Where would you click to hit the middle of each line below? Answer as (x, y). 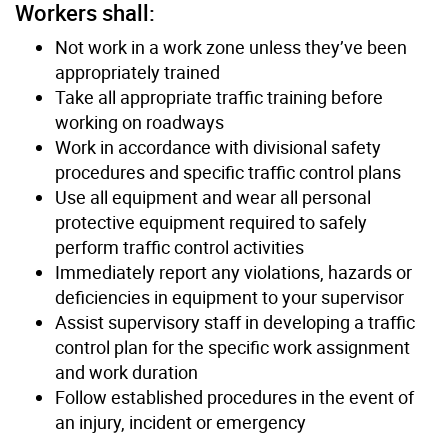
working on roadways (139, 121)
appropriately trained (137, 71)
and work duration (126, 371)
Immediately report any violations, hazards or (233, 271)
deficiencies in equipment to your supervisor (229, 296)
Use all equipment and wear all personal (213, 196)
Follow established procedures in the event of (234, 396)
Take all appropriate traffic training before (219, 96)
